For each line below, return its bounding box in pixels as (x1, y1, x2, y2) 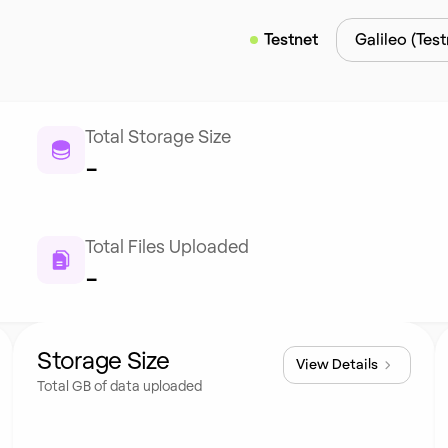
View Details (295, 358, 378, 372)
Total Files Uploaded (85, 239, 250, 257)
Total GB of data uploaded (37, 380, 203, 394)
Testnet (264, 32, 318, 48)
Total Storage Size (85, 129, 232, 147)
